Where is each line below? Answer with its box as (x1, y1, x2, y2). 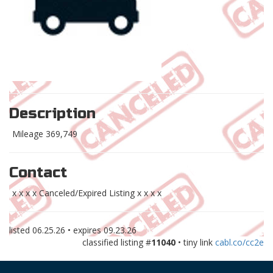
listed (9, 224, 32, 236)
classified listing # (82, 236, 151, 249)
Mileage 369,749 (12, 128, 77, 140)
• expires (65, 224, 104, 236)
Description (9, 105, 96, 123)
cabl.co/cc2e (215, 236, 264, 249)
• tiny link (175, 236, 215, 249)
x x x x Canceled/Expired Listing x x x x (12, 187, 161, 199)
